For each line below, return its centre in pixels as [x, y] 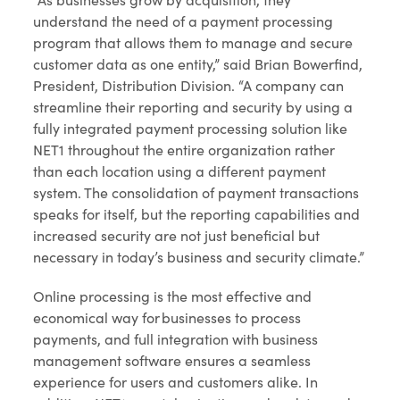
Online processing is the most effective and [173, 296]
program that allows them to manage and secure [193, 42]
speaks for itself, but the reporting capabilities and [197, 214]
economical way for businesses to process [167, 317]
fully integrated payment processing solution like [191, 128]
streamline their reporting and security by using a [193, 107]
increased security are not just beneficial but [177, 235]
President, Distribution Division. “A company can [189, 85]
